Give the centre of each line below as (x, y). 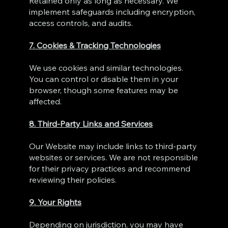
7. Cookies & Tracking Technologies (95, 45)
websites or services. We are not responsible (114, 157)
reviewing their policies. (73, 179)
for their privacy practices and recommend (110, 168)
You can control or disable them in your (104, 79)
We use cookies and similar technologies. (106, 67)
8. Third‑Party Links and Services (91, 123)
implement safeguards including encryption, (112, 11)
